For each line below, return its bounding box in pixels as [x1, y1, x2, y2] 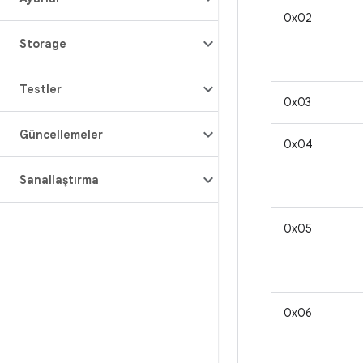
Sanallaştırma [19, 173, 99, 187]
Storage [19, 36, 66, 51]
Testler [19, 82, 62, 96]
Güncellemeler [19, 127, 103, 142]
